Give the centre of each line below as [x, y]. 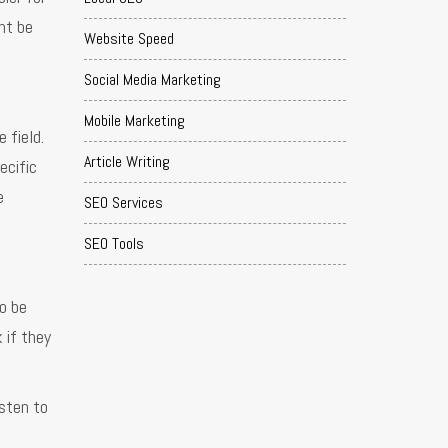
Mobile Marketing [134, 120]
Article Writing [126, 161]
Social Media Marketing [152, 79]
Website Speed [128, 38]
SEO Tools [113, 243]
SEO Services [123, 202]
